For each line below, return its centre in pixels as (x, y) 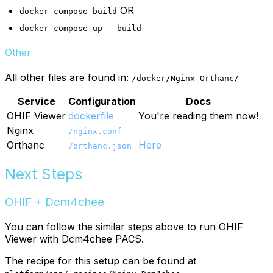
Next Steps (44, 174)
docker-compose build (68, 11)
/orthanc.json (100, 146)
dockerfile (91, 116)
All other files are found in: (68, 78)
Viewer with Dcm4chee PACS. (74, 239)
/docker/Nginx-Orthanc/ (185, 79)
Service (36, 101)
